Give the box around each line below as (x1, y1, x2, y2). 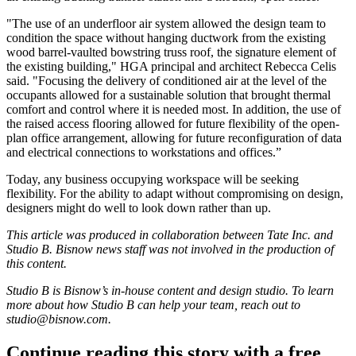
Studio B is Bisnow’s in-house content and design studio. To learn (6, 284, 334, 298)
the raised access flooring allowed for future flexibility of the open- (6, 117, 339, 131)
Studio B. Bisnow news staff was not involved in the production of (6, 242, 334, 257)
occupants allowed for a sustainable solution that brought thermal (6, 88, 331, 103)
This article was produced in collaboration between (6, 228, 267, 242)
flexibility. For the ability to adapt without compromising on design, (6, 187, 343, 201)
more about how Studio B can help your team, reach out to (6, 298, 300, 312)
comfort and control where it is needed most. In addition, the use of (6, 103, 341, 117)
